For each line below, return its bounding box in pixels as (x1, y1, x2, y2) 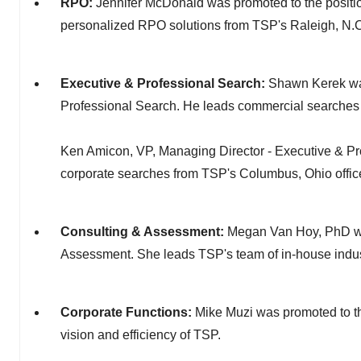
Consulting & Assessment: (60, 225, 227, 239)
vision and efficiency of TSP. (60, 328, 221, 342)
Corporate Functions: (60, 305, 195, 319)
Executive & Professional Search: (60, 77, 268, 90)
